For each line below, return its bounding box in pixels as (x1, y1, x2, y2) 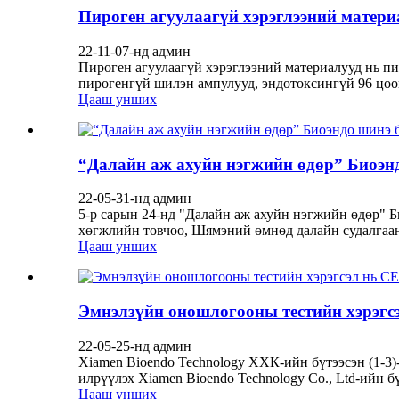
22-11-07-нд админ (78, 43, 191, 59)
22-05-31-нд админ (78, 191, 191, 207)
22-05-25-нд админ (78, 338, 191, 354)
